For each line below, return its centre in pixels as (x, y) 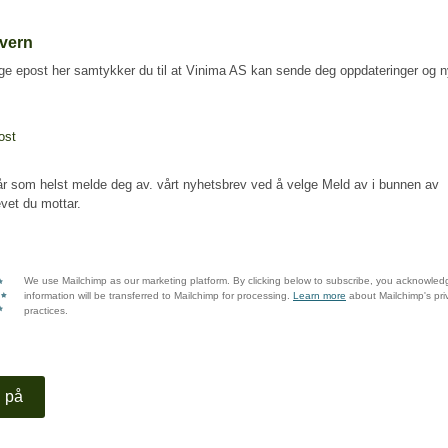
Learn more (319, 295)
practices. (46, 310)
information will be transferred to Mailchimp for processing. (158, 295)
